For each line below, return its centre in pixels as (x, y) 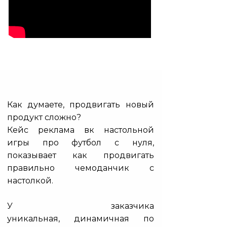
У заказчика (80, 206)
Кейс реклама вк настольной (80, 130)
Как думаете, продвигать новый (80, 104)
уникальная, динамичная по (80, 218)
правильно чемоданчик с (80, 168)
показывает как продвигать (80, 155)
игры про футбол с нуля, (80, 142)
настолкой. (30, 180)
